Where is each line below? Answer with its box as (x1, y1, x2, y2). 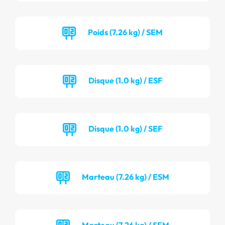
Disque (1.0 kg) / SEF (88, 123, 162, 134)
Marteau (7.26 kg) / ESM (81, 171, 169, 182)
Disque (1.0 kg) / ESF (88, 75, 162, 85)
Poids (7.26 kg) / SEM (88, 27, 163, 37)
